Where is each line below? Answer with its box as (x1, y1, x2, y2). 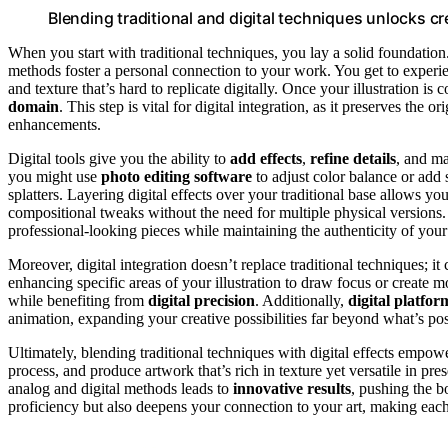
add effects (230, 149, 302, 167)
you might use (8, 167, 101, 185)
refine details (310, 149, 396, 167)
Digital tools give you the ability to (8, 149, 230, 167)
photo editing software (101, 167, 252, 185)
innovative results (233, 379, 351, 397)
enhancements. (8, 115, 101, 133)
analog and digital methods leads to (8, 379, 233, 397)
